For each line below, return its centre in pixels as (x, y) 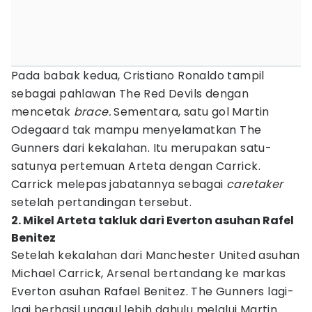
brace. (94, 112)
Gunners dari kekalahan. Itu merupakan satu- (142, 148)
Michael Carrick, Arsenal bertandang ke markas (148, 273)
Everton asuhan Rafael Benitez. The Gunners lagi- (153, 291)
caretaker (255, 184)
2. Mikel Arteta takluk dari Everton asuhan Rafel (153, 220)
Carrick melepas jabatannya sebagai (119, 184)
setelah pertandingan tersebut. (101, 202)
